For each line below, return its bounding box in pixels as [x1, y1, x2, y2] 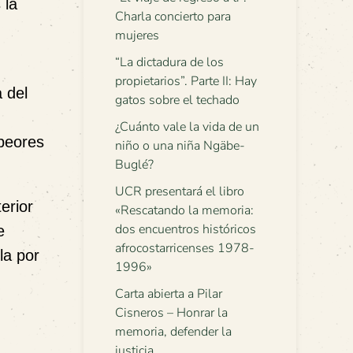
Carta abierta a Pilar [115, 285, 222, 303]
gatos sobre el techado [115, 91, 240, 109]
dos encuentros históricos [115, 221, 256, 238]
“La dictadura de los [115, 54, 224, 71]
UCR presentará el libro [115, 183, 244, 200]
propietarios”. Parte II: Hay [115, 72, 257, 90]
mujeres [115, 27, 159, 44]
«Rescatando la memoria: [115, 202, 254, 219]
